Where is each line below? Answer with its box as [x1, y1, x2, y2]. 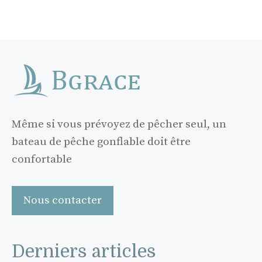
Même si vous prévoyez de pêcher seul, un [12, 117, 226, 131]
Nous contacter [23, 193, 102, 207]
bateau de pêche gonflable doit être [12, 135, 191, 149]
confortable [12, 152, 72, 166]
